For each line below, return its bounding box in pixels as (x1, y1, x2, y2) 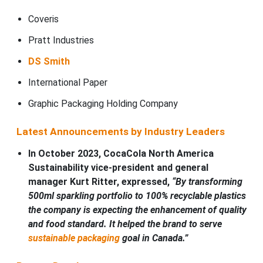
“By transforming (171, 176, 242, 188)
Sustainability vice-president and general (28, 162, 208, 174)
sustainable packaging (28, 232, 120, 244)
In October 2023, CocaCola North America (28, 148, 214, 160)
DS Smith (28, 56, 70, 68)
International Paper (28, 77, 107, 89)
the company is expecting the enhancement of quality (28, 204, 247, 216)
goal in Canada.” (119, 232, 188, 244)
